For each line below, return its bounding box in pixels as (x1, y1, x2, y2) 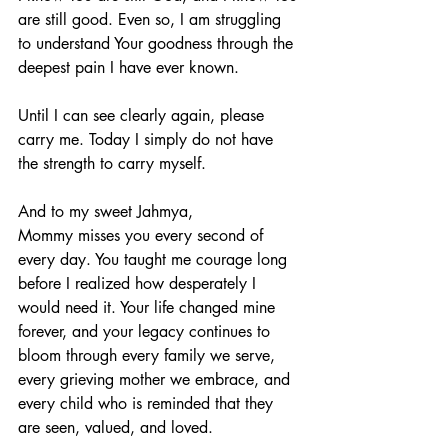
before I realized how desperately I (18, 272, 261, 294)
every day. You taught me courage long (18, 248, 292, 270)
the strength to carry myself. (18, 152, 206, 174)
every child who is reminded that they (18, 392, 278, 414)
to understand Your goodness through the (18, 32, 298, 54)
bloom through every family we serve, (18, 344, 280, 366)
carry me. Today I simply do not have (18, 128, 278, 150)
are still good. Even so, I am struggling (18, 8, 286, 30)
